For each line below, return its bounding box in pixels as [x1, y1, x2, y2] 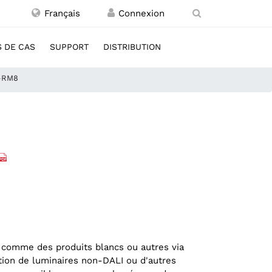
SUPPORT [50, 42, 89, 52]
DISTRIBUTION [103, 42, 161, 52]
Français [41, 8, 80, 19]
